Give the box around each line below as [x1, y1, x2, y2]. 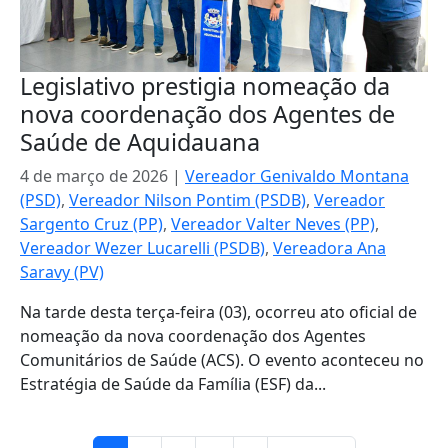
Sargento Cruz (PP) [20, 213, 163, 235]
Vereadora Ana [273, 237, 386, 259]
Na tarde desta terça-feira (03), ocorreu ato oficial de [20, 301, 417, 323]
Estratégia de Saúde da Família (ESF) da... [20, 373, 326, 395]
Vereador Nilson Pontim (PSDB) [69, 189, 306, 211]
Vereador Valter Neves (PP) [171, 213, 375, 235]
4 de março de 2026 [20, 165, 168, 187]
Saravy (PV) [20, 261, 104, 283]
